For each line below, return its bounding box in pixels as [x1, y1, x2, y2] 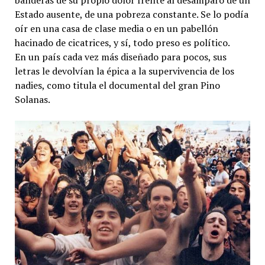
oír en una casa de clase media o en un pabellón [14, 22, 218, 35]
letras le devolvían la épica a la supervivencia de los [14, 64, 234, 78]
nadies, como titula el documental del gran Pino [14, 79, 220, 92]
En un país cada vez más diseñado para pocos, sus [14, 50, 227, 64]
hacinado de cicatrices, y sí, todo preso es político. [14, 36, 230, 50]
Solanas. [14, 93, 50, 106]
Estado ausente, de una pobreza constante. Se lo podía [14, 8, 248, 21]
